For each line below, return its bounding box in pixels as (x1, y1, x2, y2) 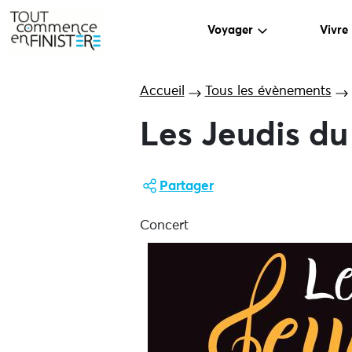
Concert (139, 219, 189, 233)
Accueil (139, 85, 185, 98)
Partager (159, 180, 214, 193)
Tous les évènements (204, 85, 332, 98)
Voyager (207, 24, 254, 37)
